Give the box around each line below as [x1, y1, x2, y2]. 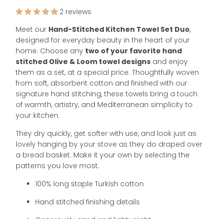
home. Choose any [15, 45, 85, 56]
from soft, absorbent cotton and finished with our [15, 78, 187, 88]
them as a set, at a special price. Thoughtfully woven [15, 67, 199, 77]
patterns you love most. [15, 160, 99, 171]
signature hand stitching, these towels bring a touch [15, 88, 197, 99]
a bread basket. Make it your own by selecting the [15, 150, 190, 160]
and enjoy [150, 56, 188, 66]
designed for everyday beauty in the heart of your [15, 35, 190, 45]
